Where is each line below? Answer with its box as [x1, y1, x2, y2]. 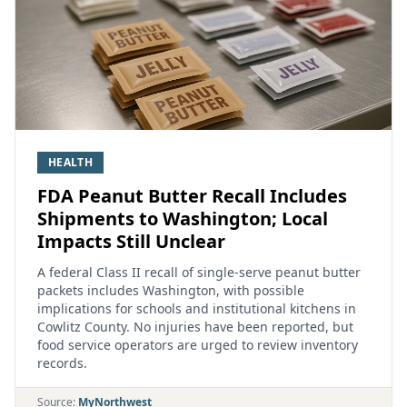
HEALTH [48, 154, 93, 170]
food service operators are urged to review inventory [37, 336, 358, 353]
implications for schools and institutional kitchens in [37, 300, 356, 317]
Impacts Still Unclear [37, 229, 225, 253]
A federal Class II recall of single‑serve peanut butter [37, 263, 361, 281]
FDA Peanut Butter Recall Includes [37, 184, 347, 208]
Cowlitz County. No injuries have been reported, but [37, 318, 353, 335]
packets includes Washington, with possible [37, 282, 304, 299]
